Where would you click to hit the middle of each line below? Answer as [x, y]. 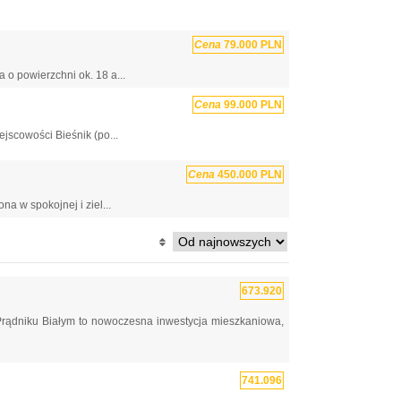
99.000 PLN [252, 105]
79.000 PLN [252, 44]
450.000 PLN [248, 175]
